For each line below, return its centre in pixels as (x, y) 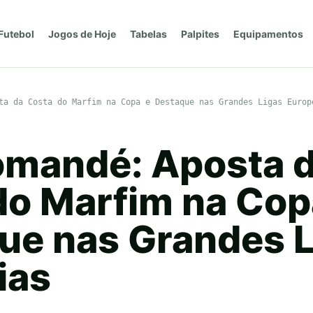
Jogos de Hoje (82, 34)
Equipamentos (268, 34)
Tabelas (148, 34)
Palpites (200, 34)
